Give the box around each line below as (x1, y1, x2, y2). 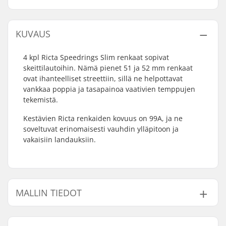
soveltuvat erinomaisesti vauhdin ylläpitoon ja (23, 124, 179, 134)
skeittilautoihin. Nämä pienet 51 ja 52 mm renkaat (23, 63, 193, 73)
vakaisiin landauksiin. (23, 135, 96, 144)
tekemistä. (23, 95, 58, 104)
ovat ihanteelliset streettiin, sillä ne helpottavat (23, 74, 183, 83)
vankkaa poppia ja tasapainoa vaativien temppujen (23, 84, 195, 94)
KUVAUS (16, 28, 50, 40)
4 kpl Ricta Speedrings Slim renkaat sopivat (23, 52, 169, 62)
